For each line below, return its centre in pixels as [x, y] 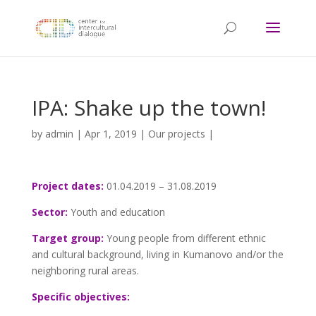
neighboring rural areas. [85, 271]
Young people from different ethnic [186, 238]
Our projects [176, 134]
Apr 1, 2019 [110, 134]
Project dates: [67, 186]
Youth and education [116, 212]
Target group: [67, 238]
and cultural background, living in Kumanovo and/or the [157, 254]
